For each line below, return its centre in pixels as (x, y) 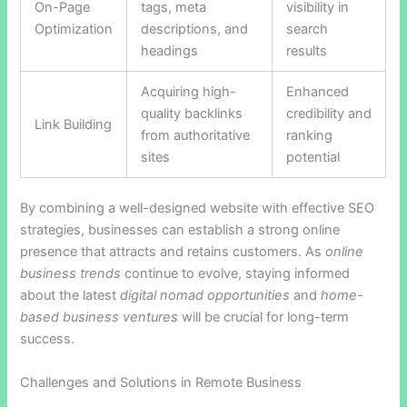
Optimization (74, 29)
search (308, 29)
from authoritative (196, 135)
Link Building (74, 124)
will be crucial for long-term (264, 318)
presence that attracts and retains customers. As (173, 252)
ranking (310, 135)
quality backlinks (192, 113)
